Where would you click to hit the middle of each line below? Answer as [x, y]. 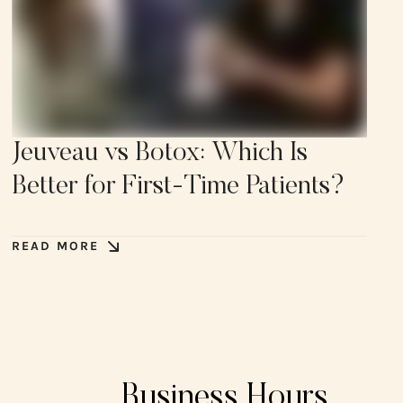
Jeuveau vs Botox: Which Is [160, 153]
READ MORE [56, 246]
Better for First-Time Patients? [179, 187]
